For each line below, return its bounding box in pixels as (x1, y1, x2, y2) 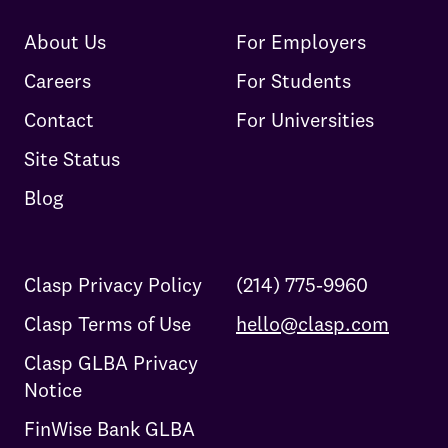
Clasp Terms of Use (24, 311, 191, 337)
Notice (24, 377, 82, 403)
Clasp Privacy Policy (24, 272, 202, 298)
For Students (236, 68, 351, 94)
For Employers (236, 29, 366, 55)
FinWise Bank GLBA (24, 416, 195, 442)
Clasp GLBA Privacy (24, 350, 198, 376)
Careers (24, 68, 91, 94)
